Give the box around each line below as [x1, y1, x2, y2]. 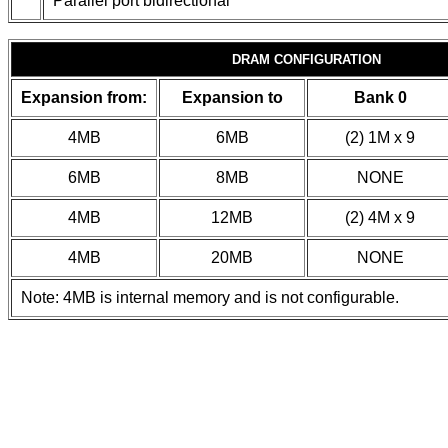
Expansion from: [21, 89, 147, 106]
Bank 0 [353, 89, 407, 106]
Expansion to [181, 89, 283, 106]
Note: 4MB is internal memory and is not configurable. [21, 289, 399, 306]
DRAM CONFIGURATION [231, 52, 381, 67]
